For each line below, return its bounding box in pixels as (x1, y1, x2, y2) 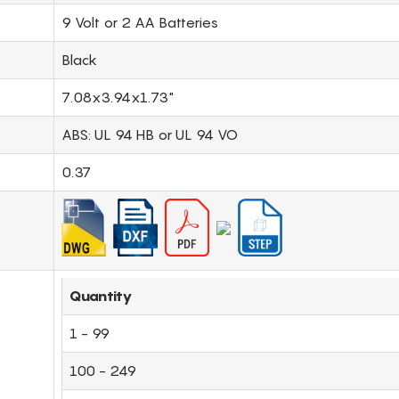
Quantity (69, 286, 133, 305)
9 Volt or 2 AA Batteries (61, 12, 218, 31)
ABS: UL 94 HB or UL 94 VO (61, 125, 238, 143)
